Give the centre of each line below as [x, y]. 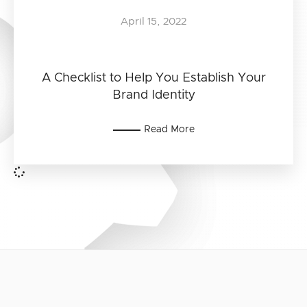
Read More [169, 130]
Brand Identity [153, 95]
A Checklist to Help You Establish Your [153, 78]
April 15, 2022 [153, 22]
